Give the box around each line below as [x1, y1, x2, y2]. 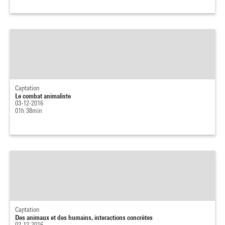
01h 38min [15, 106, 42, 115]
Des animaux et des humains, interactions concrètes [15, 213, 153, 221]
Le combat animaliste [15, 91, 71, 100]
